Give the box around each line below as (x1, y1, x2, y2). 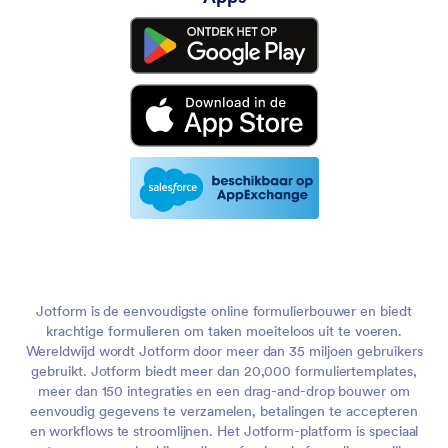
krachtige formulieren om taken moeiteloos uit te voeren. (45, 321, 403, 340)
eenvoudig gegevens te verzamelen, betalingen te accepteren (29, 401, 419, 420)
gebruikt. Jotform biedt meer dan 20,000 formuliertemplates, (31, 361, 417, 380)
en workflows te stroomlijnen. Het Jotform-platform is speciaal (29, 421, 419, 440)
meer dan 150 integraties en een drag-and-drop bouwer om (38, 381, 410, 400)
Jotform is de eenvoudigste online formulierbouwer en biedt (36, 301, 412, 320)
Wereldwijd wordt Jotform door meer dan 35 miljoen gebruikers (25, 341, 423, 360)
